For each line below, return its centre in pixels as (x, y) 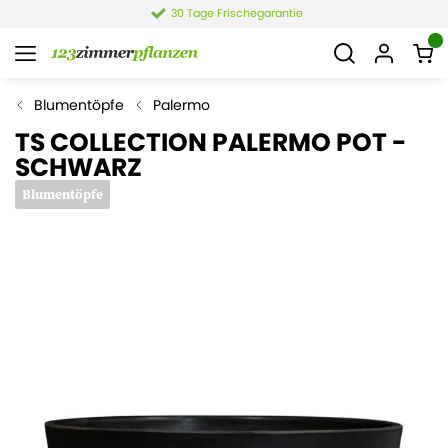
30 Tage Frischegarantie (236, 13)
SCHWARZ (78, 167)
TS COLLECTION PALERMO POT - (211, 142)
